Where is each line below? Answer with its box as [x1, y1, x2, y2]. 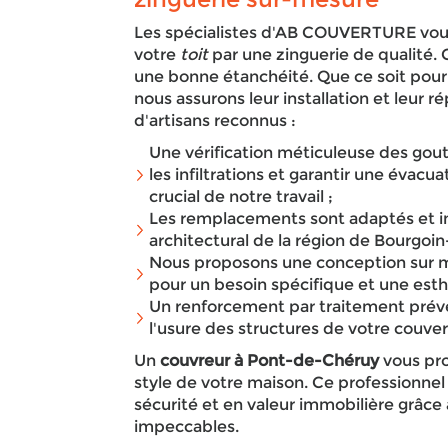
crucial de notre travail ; [149, 187, 334, 206]
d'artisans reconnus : [134, 111, 297, 130]
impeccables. [134, 417, 240, 436]
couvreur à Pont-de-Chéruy [156, 351, 380, 370]
